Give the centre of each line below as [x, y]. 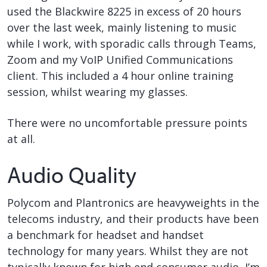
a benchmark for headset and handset [105, 235]
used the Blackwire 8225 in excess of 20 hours [124, 11]
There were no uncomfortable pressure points [127, 122]
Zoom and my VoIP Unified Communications [120, 59]
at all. [21, 139]
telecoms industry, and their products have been [133, 218]
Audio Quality [72, 175]
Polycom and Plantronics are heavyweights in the [133, 202]
